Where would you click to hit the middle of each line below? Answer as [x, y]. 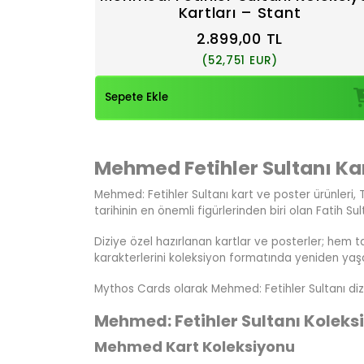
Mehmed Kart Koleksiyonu [194, 346]
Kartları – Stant [240, 12]
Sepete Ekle [136, 97]
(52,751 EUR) [240, 60]
